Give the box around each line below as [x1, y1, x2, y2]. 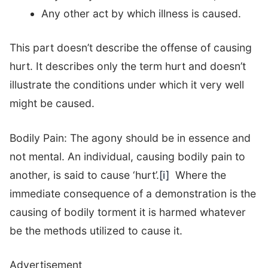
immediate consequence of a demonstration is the [10, 187, 256, 200]
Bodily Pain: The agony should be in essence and [10, 131, 251, 144]
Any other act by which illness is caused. [41, 7, 241, 20]
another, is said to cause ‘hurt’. [10, 168, 159, 181]
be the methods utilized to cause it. [10, 224, 182, 237]
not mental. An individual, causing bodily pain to [10, 150, 245, 163]
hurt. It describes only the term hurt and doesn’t [10, 60, 246, 73]
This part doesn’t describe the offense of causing [10, 41, 252, 54]
